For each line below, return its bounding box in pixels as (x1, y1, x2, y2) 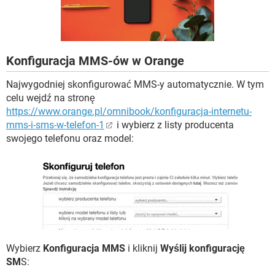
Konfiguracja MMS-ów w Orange (6, 53, 184, 69)
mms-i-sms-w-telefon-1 (6, 119, 104, 131)
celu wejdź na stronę (6, 92, 95, 104)
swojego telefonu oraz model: (6, 133, 134, 145)
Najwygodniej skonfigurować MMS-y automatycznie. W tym (6, 79, 264, 91)
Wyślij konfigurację (160, 242, 245, 255)
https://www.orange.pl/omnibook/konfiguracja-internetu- (6, 106, 252, 118)
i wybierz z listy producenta (114, 119, 234, 131)
